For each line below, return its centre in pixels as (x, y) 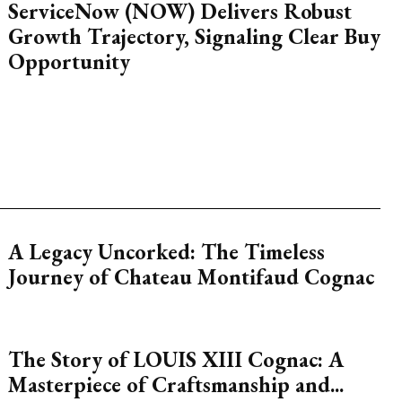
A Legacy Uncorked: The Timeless (166, 252)
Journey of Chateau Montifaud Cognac (191, 277)
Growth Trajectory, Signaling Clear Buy (194, 36)
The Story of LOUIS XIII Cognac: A (175, 359)
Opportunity (69, 61)
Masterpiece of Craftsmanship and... (175, 385)
